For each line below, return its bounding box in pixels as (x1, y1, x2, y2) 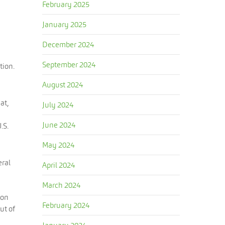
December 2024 (42, 40, 94, 49)
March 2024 (42, 180, 81, 190)
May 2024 (42, 140, 75, 150)
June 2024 (42, 120, 76, 130)
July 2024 (42, 100, 74, 109)
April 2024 (42, 160, 75, 170)
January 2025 (42, 20, 87, 29)
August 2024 (42, 80, 83, 89)
